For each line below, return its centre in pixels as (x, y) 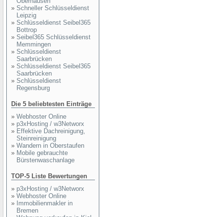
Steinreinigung (36, 138)
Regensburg (33, 88)
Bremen (27, 210)
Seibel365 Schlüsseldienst (54, 37)
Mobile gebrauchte (42, 153)
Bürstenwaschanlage (46, 160)
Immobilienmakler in (45, 203)
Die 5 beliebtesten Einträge (51, 104)
